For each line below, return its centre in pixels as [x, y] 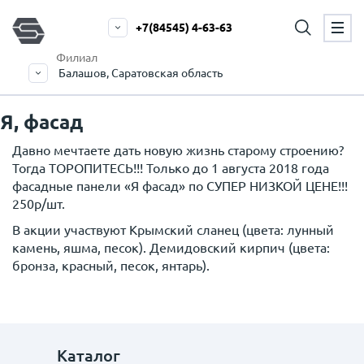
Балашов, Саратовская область [141, 73]
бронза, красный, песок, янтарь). [111, 266]
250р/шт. [39, 204]
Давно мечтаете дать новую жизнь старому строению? [178, 150]
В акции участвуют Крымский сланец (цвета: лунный [173, 230]
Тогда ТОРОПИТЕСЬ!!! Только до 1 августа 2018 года [171, 168]
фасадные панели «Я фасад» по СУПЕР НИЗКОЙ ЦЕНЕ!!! [180, 186]
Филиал [77, 58]
